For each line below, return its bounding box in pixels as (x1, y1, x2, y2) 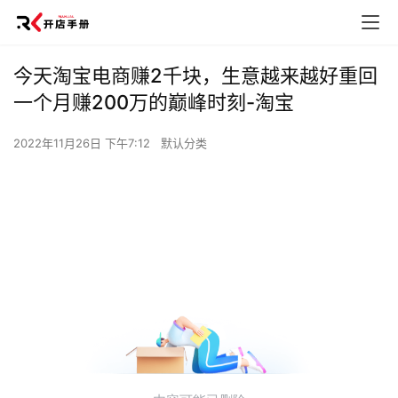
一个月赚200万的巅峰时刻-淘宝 (13, 91, 294, 114)
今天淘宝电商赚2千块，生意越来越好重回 (13, 64, 378, 87)
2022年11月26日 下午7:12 (13, 136, 154, 150)
